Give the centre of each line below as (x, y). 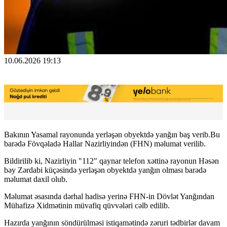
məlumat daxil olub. (36, 179)
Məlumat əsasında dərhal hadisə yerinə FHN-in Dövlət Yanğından (109, 196)
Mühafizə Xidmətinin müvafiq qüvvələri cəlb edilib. (87, 205)
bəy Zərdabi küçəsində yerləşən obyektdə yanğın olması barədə (105, 170)
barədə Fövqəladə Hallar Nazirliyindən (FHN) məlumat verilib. (105, 143)
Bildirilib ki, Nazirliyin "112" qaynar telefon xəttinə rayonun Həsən (111, 161)
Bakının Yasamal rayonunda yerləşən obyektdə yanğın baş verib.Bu (112, 134)
